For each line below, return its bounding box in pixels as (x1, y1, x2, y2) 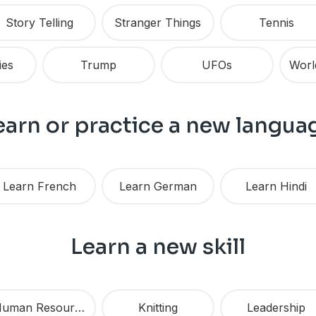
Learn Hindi (245, 179, 308, 194)
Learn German (119, 179, 197, 194)
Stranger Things (114, 16, 202, 30)
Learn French (2, 179, 76, 194)
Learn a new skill (70, 233, 245, 261)
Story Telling (5, 16, 73, 30)
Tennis (258, 16, 294, 30)
